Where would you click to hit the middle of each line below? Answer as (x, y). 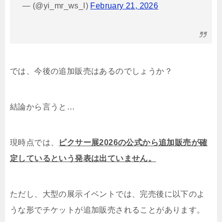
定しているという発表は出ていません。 (83, 159)
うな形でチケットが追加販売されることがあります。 (108, 210)
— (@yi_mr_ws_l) (56, 6)
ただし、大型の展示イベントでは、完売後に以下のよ (108, 194)
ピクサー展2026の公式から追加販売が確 (133, 143)
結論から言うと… (43, 107)
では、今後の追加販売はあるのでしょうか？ (91, 71)
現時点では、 (34, 143)
